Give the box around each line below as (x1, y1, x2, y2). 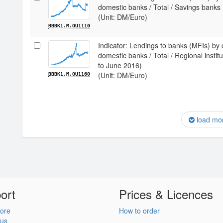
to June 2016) (98, 60, 142, 70)
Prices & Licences (119, 185, 213, 203)
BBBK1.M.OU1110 (48, 23, 90, 28)
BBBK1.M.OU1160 (48, 71, 90, 77)
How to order (119, 206, 160, 216)
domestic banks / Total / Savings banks (98, 2, 221, 12)
